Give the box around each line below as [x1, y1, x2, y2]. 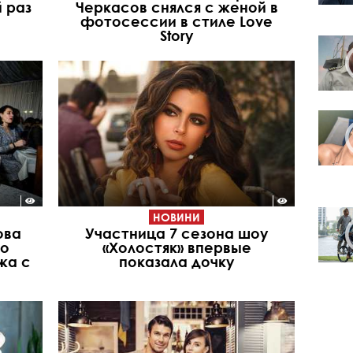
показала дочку [119, 253, 234, 271]
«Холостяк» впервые [102, 239, 251, 257]
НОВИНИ [153, 210, 200, 225]
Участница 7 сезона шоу [85, 225, 268, 243]
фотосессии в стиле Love [80, 12, 273, 30]
